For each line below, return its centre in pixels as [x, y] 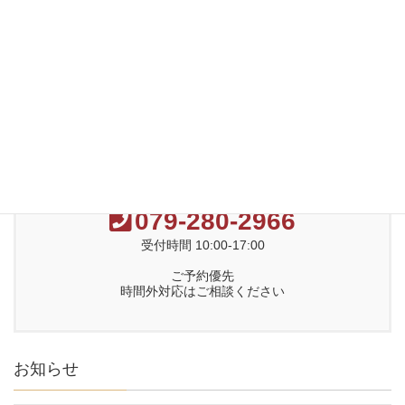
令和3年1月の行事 [97, 130]
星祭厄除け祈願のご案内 [115, 87]
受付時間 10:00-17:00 [202, 245]
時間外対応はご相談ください [202, 292]
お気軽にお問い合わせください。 [202, 197]
